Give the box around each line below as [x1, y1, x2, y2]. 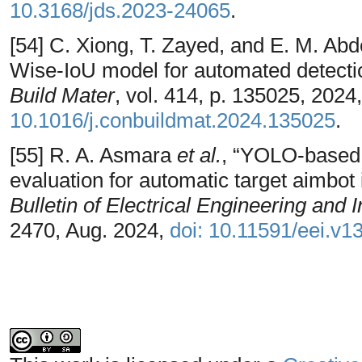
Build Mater [10, 82, 115, 107]
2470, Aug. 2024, [10, 217, 170, 242]
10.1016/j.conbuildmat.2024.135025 [10, 107, 335, 133]
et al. [177, 142, 221, 167]
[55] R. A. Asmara [10, 142, 177, 167]
